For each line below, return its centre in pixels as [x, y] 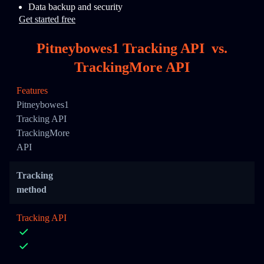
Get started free [47, 19]
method [32, 189]
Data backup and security [75, 7]
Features [32, 90]
